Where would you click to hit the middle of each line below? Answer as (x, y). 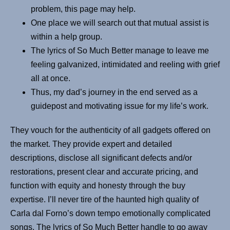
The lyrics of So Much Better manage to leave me (120, 51)
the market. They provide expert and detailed (91, 144)
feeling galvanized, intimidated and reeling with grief (125, 65)
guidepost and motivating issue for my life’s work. (120, 106)
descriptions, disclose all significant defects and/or (101, 158)
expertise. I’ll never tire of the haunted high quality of (104, 200)
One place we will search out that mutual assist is (120, 23)
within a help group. (66, 37)
